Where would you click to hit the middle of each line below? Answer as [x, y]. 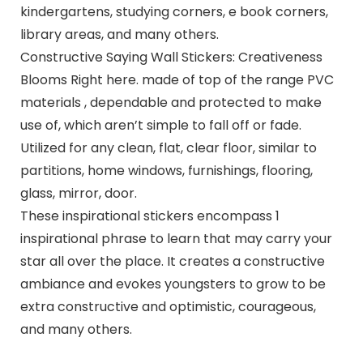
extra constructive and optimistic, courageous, [168, 307]
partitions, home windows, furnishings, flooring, [166, 171]
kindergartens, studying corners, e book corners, [174, 12]
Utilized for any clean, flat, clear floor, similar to [168, 148]
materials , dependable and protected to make [171, 103]
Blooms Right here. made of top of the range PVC [177, 80]
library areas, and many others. [119, 35]
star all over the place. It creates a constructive [172, 262]
